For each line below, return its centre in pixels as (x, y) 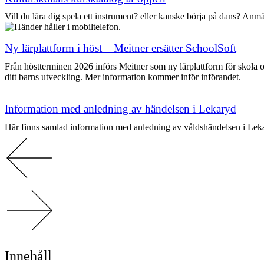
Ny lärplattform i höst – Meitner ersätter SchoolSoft (121, 48)
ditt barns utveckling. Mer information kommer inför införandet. (123, 77)
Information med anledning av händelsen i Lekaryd (121, 108)
